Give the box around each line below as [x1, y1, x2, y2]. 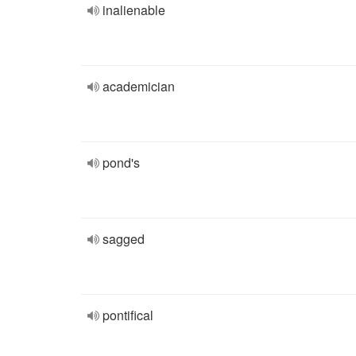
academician [103, 77, 175, 95]
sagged [103, 230, 145, 248]
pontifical [103, 306, 153, 324]
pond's [103, 153, 140, 172]
